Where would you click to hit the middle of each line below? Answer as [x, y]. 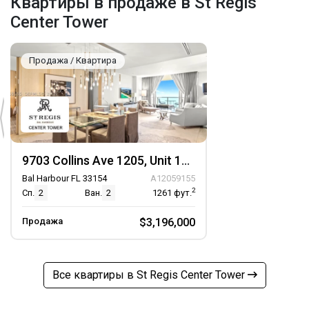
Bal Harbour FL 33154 [64, 178]
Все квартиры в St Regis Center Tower [150, 275]
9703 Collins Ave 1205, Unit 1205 [186, 160]
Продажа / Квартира [73, 60]
